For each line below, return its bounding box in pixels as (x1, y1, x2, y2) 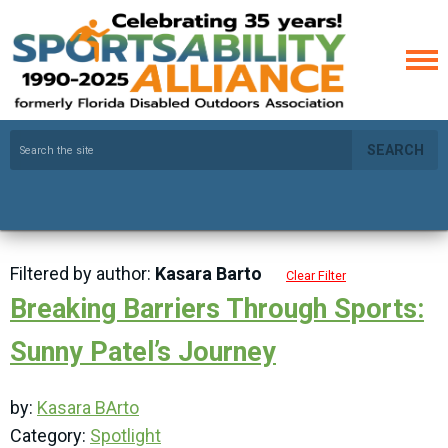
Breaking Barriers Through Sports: (10, 293, 424, 325)
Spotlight (90, 425, 161, 446)
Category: (10, 425, 90, 446)
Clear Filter (286, 268, 346, 283)
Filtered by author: (10, 263, 155, 284)
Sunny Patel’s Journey (10, 336, 276, 368)
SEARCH (366, 142, 424, 159)
